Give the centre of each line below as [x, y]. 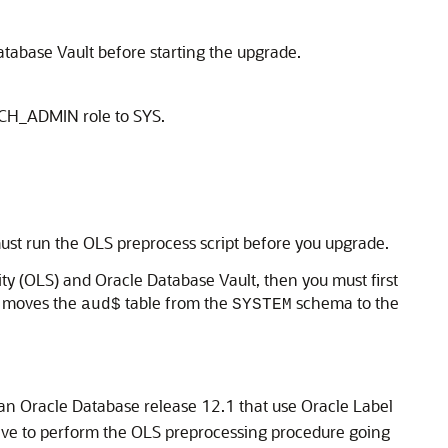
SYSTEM [262, 305]
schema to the [345, 302]
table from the [176, 302]
